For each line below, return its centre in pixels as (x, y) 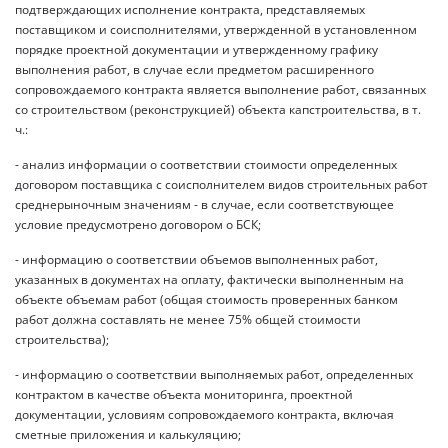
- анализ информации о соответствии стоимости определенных (206, 164)
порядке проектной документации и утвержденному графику (196, 49)
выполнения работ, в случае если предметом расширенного (194, 69)
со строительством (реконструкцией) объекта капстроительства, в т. (218, 109)
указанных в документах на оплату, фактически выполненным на (209, 279)
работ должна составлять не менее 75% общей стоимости (188, 319)
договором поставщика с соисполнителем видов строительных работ (221, 184)
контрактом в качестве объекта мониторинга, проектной (184, 394)
